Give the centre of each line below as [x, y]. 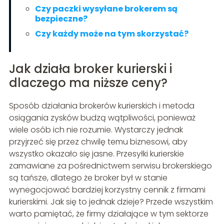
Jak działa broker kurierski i [90, 68]
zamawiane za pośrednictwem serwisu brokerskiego [110, 165]
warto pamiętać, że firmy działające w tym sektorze [108, 213]
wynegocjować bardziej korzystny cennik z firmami [107, 189]
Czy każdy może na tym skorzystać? [111, 33]
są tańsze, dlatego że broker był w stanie [88, 177]
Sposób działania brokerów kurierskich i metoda [101, 105]
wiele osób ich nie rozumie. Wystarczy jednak [96, 129]
